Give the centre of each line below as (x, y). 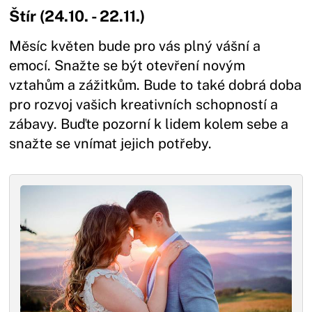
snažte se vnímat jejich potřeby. (111, 143)
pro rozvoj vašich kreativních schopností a (144, 104)
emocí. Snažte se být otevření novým (127, 65)
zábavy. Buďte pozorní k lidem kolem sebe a (149, 124)
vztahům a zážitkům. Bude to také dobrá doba (156, 85)
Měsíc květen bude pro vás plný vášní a (135, 46)
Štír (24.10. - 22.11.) (79, 16)
